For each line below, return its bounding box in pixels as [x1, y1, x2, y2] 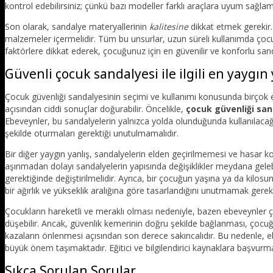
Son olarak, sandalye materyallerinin [5, 20, 149, 32]
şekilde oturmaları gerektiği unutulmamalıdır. [5, 127, 179, 139]
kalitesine [149, 20, 188, 32]
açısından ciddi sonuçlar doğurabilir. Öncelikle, [5, 102, 186, 115]
